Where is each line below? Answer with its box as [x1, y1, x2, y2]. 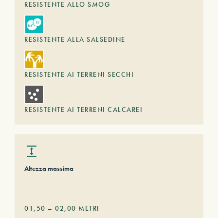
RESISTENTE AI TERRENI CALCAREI [24, 105, 143, 114]
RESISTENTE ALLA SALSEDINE [24, 35, 126, 44]
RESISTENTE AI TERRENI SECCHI [24, 70, 134, 79]
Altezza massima [24, 164, 73, 173]
